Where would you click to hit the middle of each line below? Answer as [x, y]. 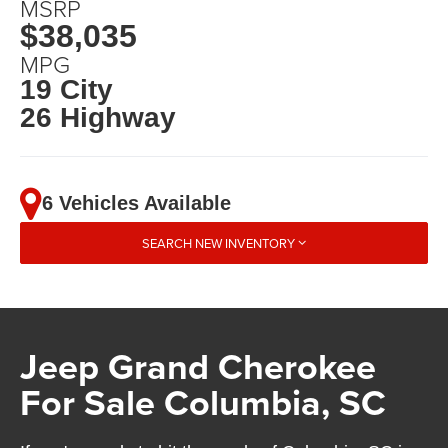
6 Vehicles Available [137, 203]
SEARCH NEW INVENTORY [218, 242]
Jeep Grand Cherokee [198, 365]
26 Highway [98, 117]
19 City [67, 89]
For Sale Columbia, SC [203, 401]
